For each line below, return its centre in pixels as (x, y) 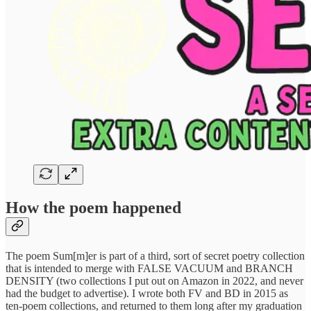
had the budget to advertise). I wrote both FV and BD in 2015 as (147, 294)
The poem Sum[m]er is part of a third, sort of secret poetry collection (155, 256)
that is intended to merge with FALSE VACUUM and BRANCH (149, 269)
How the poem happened (93, 208)
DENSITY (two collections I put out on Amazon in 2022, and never (154, 281)
